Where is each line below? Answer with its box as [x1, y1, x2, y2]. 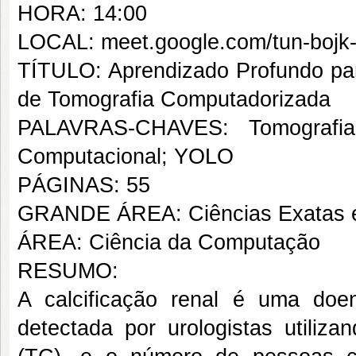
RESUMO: [17, 259, 118, 283]
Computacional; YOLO [17, 145, 234, 168]
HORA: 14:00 [17, 2, 147, 25]
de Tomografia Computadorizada [17, 87, 331, 111]
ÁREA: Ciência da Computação [17, 230, 320, 254]
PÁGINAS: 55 [17, 173, 150, 197]
